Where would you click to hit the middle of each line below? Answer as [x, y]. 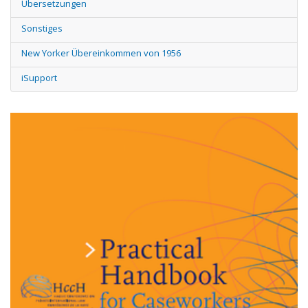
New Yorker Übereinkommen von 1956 [101, 53]
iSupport [39, 78]
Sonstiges [42, 28]
